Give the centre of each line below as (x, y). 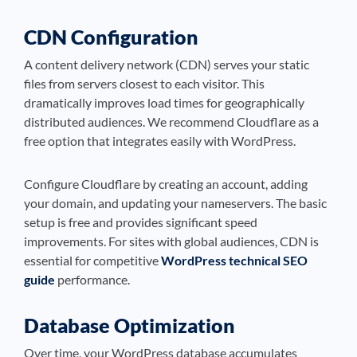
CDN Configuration (111, 37)
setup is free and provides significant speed (141, 222)
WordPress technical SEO (234, 260)
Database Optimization (129, 325)
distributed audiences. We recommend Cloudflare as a (171, 122)
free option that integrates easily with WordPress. (160, 141)
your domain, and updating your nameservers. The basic (175, 203)
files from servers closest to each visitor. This (144, 83)
